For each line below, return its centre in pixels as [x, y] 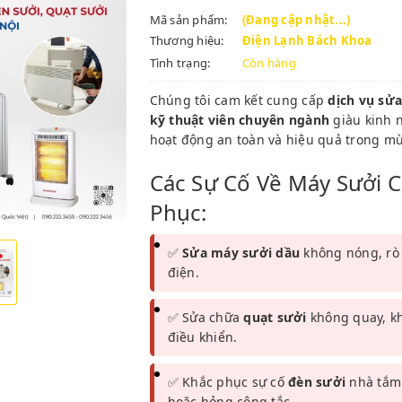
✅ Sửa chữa [205, 317]
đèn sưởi [317, 382]
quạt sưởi [275, 317]
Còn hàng [269, 63]
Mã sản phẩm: [188, 20]
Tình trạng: [180, 63]
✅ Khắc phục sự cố [227, 382]
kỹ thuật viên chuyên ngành [239, 120]
